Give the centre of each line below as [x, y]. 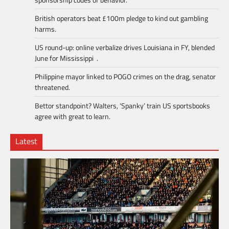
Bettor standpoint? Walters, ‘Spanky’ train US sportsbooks [122, 106]
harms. [45, 29]
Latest [26, 141]
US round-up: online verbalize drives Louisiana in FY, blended [125, 48]
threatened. [52, 87]
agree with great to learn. [73, 117]
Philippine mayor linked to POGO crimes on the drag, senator [125, 77]
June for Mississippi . [66, 58]
